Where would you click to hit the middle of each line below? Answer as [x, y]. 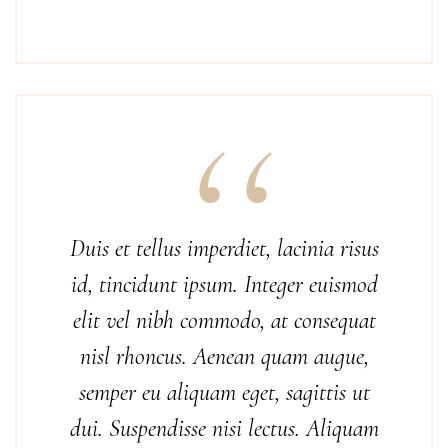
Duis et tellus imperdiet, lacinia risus [224, 248]
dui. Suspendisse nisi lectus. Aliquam [224, 428]
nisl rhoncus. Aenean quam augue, [224, 356]
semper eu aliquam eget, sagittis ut [224, 392]
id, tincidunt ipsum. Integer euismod [224, 284]
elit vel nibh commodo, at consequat [224, 320]
